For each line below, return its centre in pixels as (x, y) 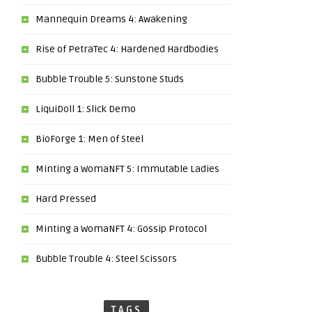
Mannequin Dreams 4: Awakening (111, 19)
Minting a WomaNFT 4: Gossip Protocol (121, 229)
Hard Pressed (66, 199)
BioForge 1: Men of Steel (89, 139)
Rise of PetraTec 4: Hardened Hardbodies (127, 49)
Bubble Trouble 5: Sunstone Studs (110, 79)
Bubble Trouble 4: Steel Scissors (106, 259)
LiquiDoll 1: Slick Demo (86, 109)
